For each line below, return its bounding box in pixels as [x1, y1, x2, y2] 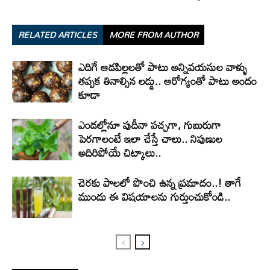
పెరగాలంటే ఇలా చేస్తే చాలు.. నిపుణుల [78, 128, 222, 149]
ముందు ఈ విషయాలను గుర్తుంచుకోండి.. [78, 186, 230, 207]
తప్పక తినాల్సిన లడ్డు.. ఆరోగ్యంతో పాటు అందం [78, 70, 257, 92]
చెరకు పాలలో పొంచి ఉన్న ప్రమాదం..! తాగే [78, 172, 241, 193]
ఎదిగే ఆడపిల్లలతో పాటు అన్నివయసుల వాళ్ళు [78, 56, 248, 78]
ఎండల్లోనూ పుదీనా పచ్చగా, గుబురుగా [78, 114, 221, 136]
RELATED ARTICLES [18, 27, 97, 43]
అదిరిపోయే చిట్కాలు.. [78, 142, 161, 163]
